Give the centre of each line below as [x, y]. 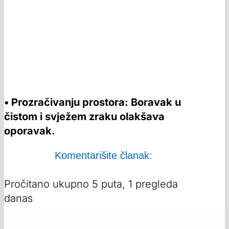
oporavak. [30, 131]
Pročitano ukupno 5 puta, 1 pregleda [91, 184]
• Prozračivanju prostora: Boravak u [93, 102]
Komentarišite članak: [103, 156]
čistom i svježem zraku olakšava [84, 117]
